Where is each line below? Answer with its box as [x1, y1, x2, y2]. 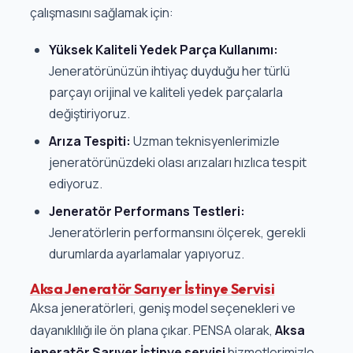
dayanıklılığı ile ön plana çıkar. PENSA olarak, [29, 321, 275, 340]
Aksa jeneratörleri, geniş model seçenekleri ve [29, 299, 295, 318]
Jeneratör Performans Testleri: [48, 203, 245, 221]
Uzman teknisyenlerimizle [130, 132, 280, 150]
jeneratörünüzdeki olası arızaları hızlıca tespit [48, 154, 307, 172]
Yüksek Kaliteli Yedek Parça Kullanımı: [48, 41, 278, 59]
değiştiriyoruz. [48, 105, 130, 123]
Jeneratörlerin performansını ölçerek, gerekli [48, 224, 306, 242]
